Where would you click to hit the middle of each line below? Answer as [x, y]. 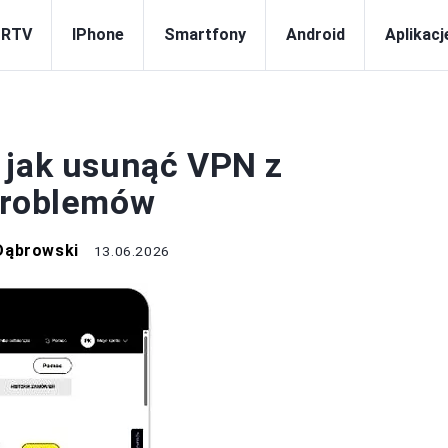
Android [315, 34]
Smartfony [205, 34]
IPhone [98, 34]
